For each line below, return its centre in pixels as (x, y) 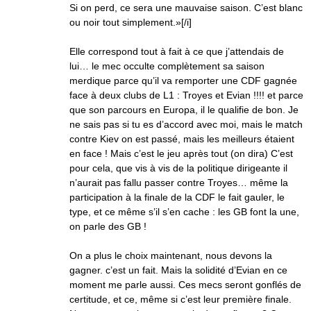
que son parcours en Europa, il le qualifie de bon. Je (184, 110)
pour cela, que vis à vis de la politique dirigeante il (178, 168)
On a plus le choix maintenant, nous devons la (171, 255)
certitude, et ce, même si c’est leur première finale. (180, 299)
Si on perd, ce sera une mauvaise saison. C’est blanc (186, 8)
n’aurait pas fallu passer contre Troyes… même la (179, 183)
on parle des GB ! (108, 226)
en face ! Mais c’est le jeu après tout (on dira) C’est (181, 153)
